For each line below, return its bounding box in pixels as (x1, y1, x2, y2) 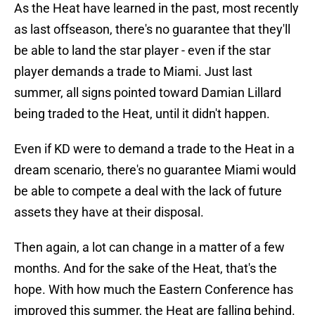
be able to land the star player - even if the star (14, 43, 271, 58)
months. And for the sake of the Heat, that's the (14, 261, 277, 276)
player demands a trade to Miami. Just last (14, 64, 252, 79)
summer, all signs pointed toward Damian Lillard (14, 85, 281, 101)
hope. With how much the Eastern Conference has (14, 282, 293, 297)
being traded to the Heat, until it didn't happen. (14, 106, 270, 122)
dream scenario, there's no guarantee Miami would (14, 162, 296, 178)
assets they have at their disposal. (14, 205, 204, 220)
